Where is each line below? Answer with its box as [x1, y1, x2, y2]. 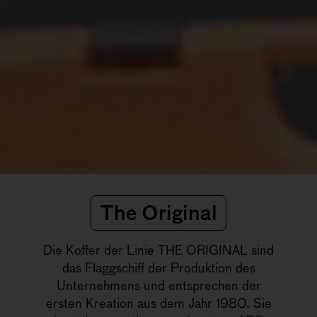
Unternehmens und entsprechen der [56, 277, 261, 293]
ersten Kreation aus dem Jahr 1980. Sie [45, 295, 272, 311]
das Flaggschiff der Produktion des [62, 260, 255, 275]
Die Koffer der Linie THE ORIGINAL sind [43, 242, 274, 258]
